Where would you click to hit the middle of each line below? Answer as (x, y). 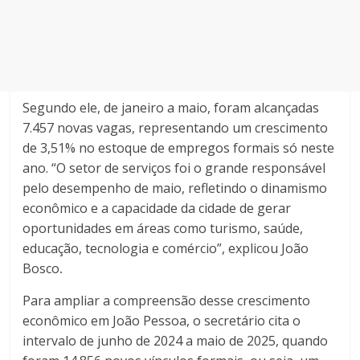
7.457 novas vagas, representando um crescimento (176, 128)
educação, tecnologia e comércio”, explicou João (166, 249)
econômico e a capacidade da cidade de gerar (157, 209)
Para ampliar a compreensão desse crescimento (167, 301)
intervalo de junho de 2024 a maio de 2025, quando (176, 341)
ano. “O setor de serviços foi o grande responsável (174, 168)
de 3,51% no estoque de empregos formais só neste (179, 148)
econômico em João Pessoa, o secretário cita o (162, 321)
